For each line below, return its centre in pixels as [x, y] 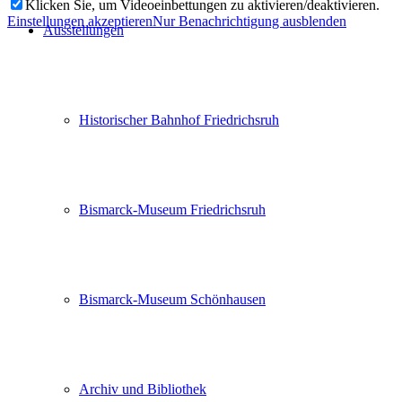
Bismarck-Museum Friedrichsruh [172, 210]
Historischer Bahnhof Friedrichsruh [179, 120]
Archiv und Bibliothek [143, 389]
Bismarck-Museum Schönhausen [172, 299]
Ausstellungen [83, 30]
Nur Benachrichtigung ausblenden [249, 21]
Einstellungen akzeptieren [80, 21]
